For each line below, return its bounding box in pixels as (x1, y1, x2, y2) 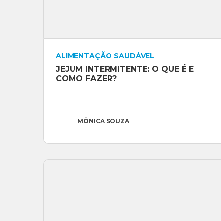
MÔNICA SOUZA (77, 117, 129, 125)
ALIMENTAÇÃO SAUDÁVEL (56, 51, 154, 61)
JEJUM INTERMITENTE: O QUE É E (56, 64, 194, 74)
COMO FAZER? (56, 74, 117, 84)
